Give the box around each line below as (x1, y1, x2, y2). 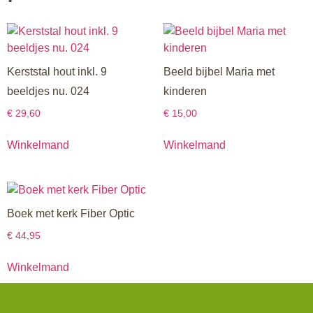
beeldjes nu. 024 (7, 85, 89, 98)
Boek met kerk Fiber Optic (7, 208, 135, 220)
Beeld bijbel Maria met (163, 66, 275, 78)
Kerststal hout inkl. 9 (7, 66, 107, 78)
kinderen (163, 85, 207, 98)
